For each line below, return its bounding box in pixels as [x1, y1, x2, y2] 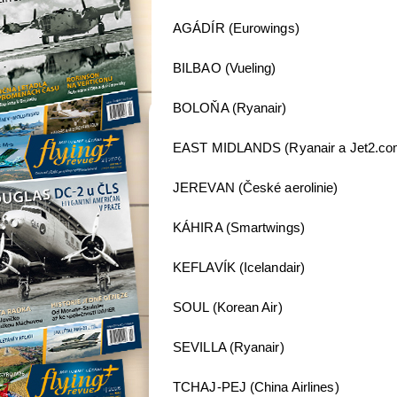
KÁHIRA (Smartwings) [173, 220, 305, 236]
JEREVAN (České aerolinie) [173, 180, 339, 196]
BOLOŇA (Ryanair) [173, 100, 287, 116]
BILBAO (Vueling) [173, 60, 276, 76]
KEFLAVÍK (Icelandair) [173, 260, 306, 276]
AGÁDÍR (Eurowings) [173, 20, 300, 36]
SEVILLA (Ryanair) [173, 339, 284, 355]
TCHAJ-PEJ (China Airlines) [173, 379, 339, 395]
